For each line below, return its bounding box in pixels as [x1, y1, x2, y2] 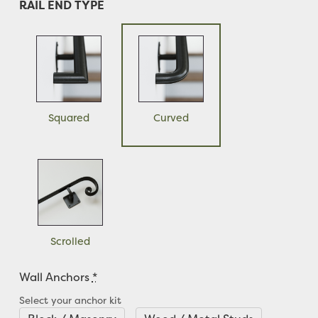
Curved [153, 110, 189, 125]
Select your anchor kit [18, 293, 121, 307]
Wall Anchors [18, 268, 89, 285]
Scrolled [50, 234, 90, 249]
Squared [48, 110, 89, 125]
